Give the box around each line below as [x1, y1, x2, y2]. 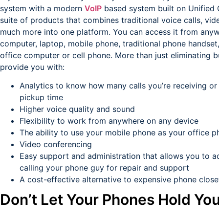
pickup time [20, 92, 63, 103]
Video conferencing [20, 139, 92, 150]
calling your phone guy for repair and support [20, 163, 189, 173]
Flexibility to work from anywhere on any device [20, 116, 198, 126]
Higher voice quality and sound [20, 104, 135, 114]
